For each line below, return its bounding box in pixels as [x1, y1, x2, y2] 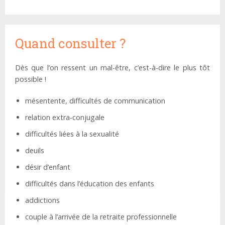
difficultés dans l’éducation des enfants [25, 179, 154, 189]
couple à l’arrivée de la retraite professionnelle [25, 212, 177, 222]
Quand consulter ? [15, 35, 126, 52]
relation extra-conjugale [25, 113, 104, 123]
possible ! [15, 74, 46, 84]
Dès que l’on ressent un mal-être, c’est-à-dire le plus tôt [15, 63, 210, 73]
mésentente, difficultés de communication [25, 96, 165, 106]
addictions [25, 195, 60, 205]
